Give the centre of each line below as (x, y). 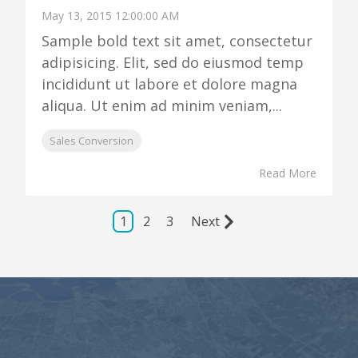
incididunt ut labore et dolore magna (169, 84)
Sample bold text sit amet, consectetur (177, 41)
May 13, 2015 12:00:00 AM (110, 16)
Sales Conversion (91, 141)
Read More (288, 173)
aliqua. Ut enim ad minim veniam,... (161, 105)
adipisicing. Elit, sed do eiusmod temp (172, 62)
